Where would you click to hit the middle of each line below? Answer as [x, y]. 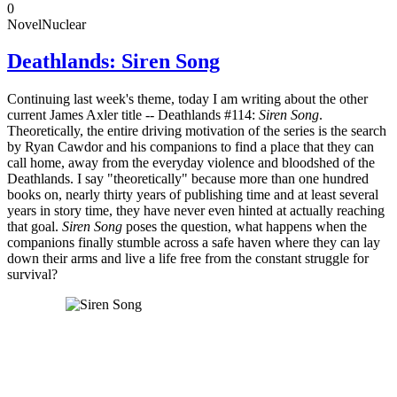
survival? [32, 275]
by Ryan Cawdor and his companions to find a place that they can [191, 147]
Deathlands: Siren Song [113, 62]
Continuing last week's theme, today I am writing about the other [187, 99]
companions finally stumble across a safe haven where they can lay [194, 243]
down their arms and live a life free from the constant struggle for [188, 259]
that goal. [35, 227]
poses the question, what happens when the [245, 227]
